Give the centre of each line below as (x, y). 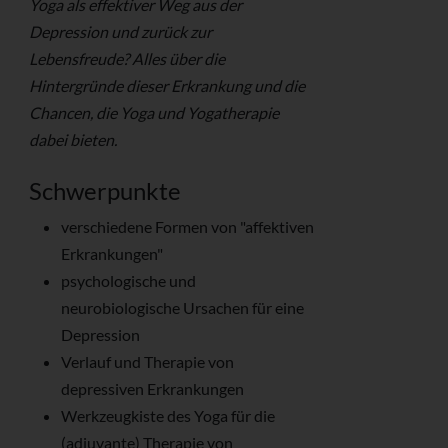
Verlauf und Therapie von (147, 362)
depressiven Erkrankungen (152, 389)
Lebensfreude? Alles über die (127, 59)
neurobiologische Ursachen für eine (182, 308)
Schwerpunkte (105, 191)
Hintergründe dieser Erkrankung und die (167, 86)
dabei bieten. (73, 140)
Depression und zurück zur (120, 32)
